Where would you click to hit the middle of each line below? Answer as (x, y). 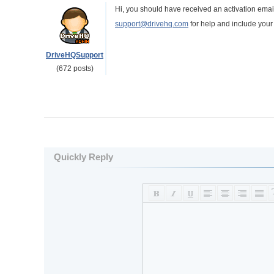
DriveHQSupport (75, 55)
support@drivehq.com (152, 24)
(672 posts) (75, 68)
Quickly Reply (83, 157)
